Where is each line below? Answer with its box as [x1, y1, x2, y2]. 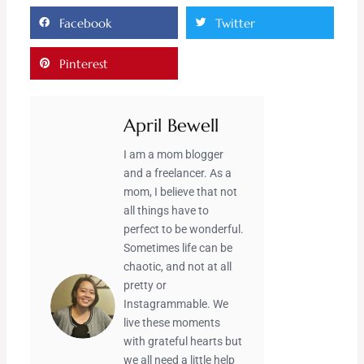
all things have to [123, 204, 209, 218]
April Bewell [123, 115, 219, 137]
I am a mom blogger [123, 148, 223, 162]
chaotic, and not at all [123, 260, 232, 274]
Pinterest [58, 55, 108, 71]
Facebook [58, 15, 111, 31]
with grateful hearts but [123, 335, 242, 349]
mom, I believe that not [123, 185, 237, 199]
